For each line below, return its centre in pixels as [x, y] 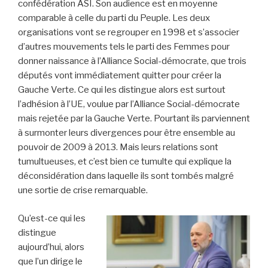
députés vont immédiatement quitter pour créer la [120, 76]
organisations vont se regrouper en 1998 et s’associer [129, 33]
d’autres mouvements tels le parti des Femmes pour [124, 47]
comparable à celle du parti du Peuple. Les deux [114, 18]
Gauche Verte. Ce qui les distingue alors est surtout [122, 90]
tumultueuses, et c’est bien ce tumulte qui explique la [125, 162]
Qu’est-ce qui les [52, 218]
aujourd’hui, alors [51, 247]
